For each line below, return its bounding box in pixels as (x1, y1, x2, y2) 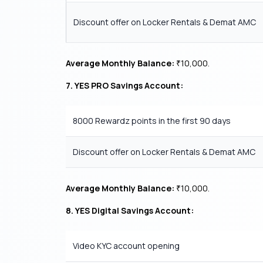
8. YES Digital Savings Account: (66, 205, 194, 216)
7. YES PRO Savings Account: (66, 80, 183, 91)
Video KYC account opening (73, 240, 180, 251)
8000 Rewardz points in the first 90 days (73, 115, 231, 126)
